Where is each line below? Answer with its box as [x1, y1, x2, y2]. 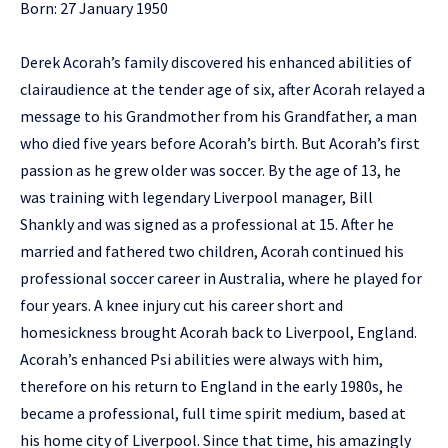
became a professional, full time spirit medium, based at [20, 403, 406, 423]
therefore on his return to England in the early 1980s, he [20, 376, 403, 396]
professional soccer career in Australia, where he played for [20, 268, 422, 288]
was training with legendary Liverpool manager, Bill [20, 187, 373, 207]
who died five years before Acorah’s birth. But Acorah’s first [20, 133, 420, 153]
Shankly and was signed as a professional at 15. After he [20, 214, 394, 234]
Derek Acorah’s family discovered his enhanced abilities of [20, 52, 412, 72]
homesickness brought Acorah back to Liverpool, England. [20, 322, 417, 342]
